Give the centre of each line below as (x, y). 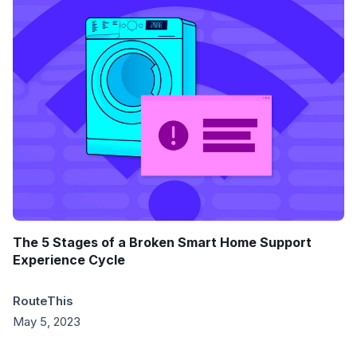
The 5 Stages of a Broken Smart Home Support (162, 243)
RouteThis (43, 301)
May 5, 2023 (47, 322)
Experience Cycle (69, 260)
